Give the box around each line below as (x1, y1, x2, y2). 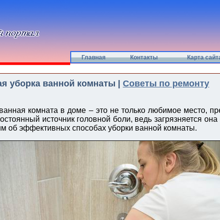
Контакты (130, 54, 158, 61)
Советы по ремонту (123, 79, 209, 88)
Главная (82, 54, 106, 61)
